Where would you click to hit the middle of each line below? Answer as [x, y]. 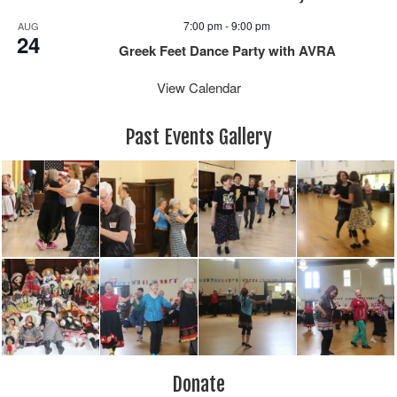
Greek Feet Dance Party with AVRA [227, 51]
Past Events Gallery [198, 137]
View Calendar [198, 88]
